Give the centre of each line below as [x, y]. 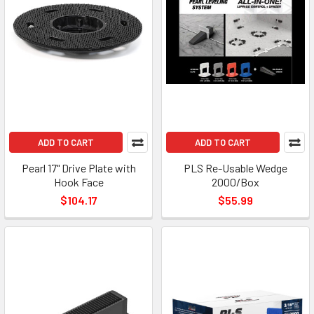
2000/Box [235, 182]
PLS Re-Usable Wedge [235, 168]
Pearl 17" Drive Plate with [78, 168]
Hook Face [78, 182]
